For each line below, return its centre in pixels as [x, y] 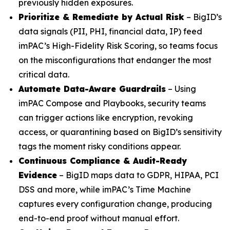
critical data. [44, 75]
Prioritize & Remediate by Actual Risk [101, 17]
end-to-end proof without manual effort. [99, 218]
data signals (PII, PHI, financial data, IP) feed [110, 32]
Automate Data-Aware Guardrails [92, 89]
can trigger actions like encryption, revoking [106, 118]
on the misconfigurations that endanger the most [115, 60]
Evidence [38, 175]
